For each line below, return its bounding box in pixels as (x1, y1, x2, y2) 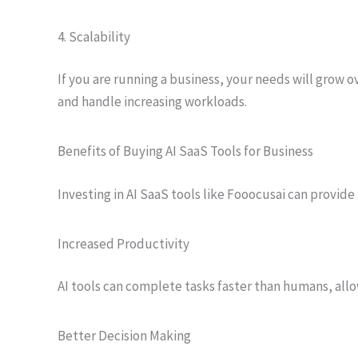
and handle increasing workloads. (58, 93, 247, 110)
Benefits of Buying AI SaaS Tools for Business (58, 142, 313, 160)
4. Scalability (58, 27, 130, 46)
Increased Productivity (58, 234, 189, 253)
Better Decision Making (58, 327, 191, 344)
